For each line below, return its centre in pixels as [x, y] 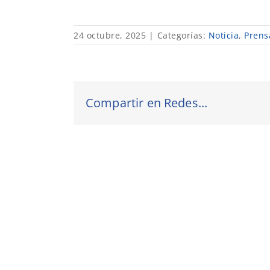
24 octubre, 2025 [110, 35]
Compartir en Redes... [147, 102]
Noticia [223, 35]
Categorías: [183, 35]
